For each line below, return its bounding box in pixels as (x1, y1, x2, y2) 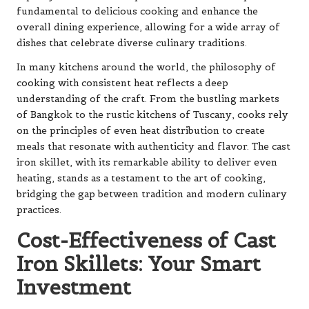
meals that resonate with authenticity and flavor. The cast (17, 140, 290, 152)
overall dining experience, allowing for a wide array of (17, 21, 280, 33)
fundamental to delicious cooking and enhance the (17, 5, 258, 17)
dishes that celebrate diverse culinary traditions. (17, 37, 247, 49)
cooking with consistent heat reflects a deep (17, 77, 228, 89)
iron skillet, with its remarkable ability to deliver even (17, 156, 277, 168)
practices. (17, 203, 61, 216)
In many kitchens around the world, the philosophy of (17, 61, 276, 73)
